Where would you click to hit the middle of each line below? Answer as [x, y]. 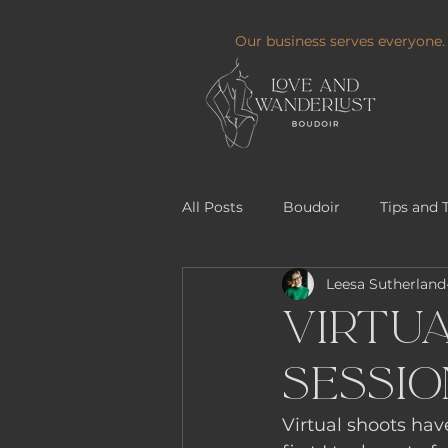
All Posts [212, 206]
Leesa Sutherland [386, 283]
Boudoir [311, 206]
